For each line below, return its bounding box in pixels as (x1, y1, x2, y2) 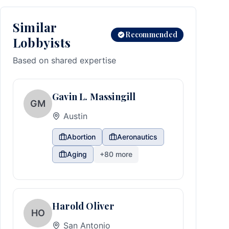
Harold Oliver (52, 200, 114, 212)
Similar (13, 19, 57, 35)
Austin (63, 111, 87, 121)
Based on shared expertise (13, 55, 116, 65)
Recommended (125, 30, 177, 39)
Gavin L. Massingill (52, 90, 136, 103)
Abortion (67, 132, 96, 141)
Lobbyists (13, 34, 71, 51)
